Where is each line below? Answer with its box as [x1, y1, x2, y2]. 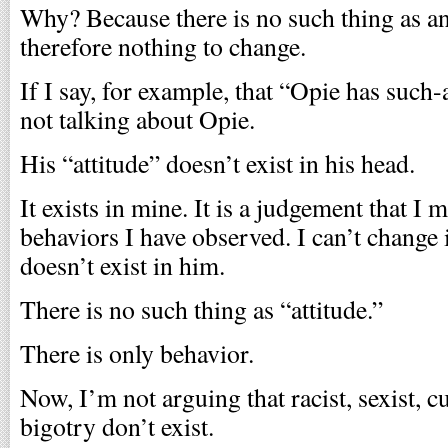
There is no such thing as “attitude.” [20, 292, 383, 326]
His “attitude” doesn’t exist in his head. [20, 146, 415, 180]
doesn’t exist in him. [20, 248, 225, 282]
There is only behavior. [20, 336, 254, 370]
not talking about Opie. [20, 102, 255, 136]
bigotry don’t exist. [20, 409, 214, 443]
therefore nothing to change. [20, 29, 306, 63]
